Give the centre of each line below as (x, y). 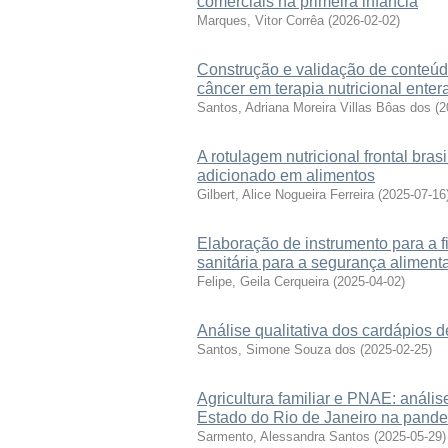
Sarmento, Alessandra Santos (283, 436)
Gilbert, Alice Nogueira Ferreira (285, 194)
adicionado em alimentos (286, 175)
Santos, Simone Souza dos (276, 349)
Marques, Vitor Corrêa (260, 20)
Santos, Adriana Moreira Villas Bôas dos (314, 107)
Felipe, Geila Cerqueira (263, 281)
